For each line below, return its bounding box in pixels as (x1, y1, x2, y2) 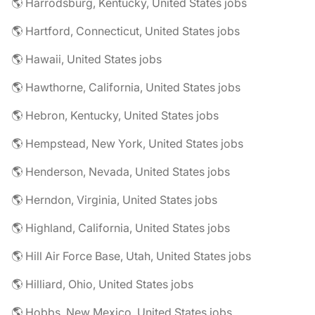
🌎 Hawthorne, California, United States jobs (11, 80, 240, 94)
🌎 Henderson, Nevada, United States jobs (11, 165, 230, 179)
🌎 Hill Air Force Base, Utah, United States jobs (11, 249, 251, 263)
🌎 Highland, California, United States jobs (11, 221, 230, 235)
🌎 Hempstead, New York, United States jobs (11, 136, 243, 150)
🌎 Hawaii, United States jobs (11, 52, 162, 66)
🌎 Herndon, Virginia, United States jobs (11, 193, 217, 207)
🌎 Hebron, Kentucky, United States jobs (11, 108, 219, 122)
